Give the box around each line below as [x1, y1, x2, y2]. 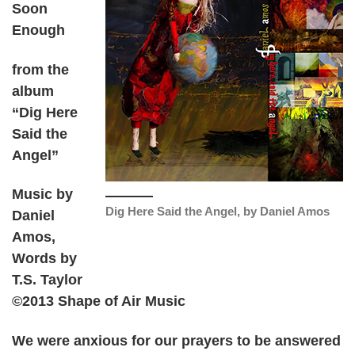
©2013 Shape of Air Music [12, 293, 185, 310]
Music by [12, 186, 73, 203]
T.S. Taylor [12, 272, 82, 288]
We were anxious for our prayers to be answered [12, 332, 341, 349]
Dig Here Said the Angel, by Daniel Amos [105, 204, 330, 219]
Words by [12, 250, 77, 267]
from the [12, 61, 69, 78]
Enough [12, 22, 65, 39]
